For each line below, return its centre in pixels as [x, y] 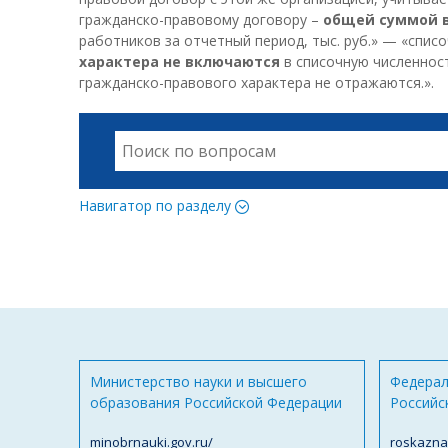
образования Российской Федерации [216, 403]
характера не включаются [181, 62]
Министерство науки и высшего [198, 382]
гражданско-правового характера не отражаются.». [256, 83]
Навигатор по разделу [157, 205]
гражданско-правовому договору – [201, 20]
